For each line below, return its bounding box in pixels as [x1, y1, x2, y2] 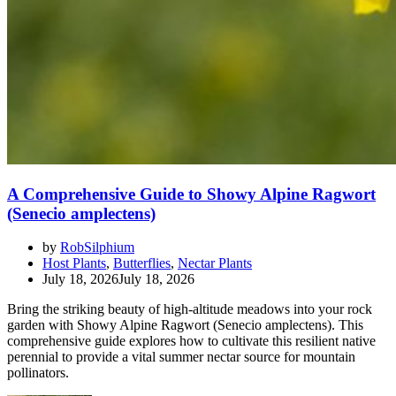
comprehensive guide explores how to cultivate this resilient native [7, 333, 376, 349]
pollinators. [7, 365, 69, 381]
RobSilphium [60, 240, 134, 255]
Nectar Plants [178, 255, 252, 271]
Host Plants [42, 255, 106, 271]
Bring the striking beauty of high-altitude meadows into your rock [7, 301, 372, 317]
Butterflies [113, 255, 171, 271]
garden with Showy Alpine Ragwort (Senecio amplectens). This [7, 317, 363, 333]
